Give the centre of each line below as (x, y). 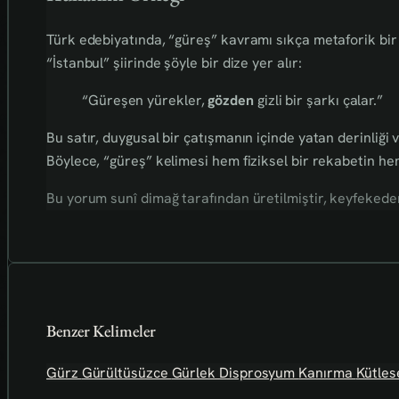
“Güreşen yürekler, (145, 101)
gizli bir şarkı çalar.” (319, 101)
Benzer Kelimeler (101, 331)
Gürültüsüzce (126, 372)
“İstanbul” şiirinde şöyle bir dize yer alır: (174, 63)
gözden (231, 101)
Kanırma (327, 372)
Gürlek (195, 372)
